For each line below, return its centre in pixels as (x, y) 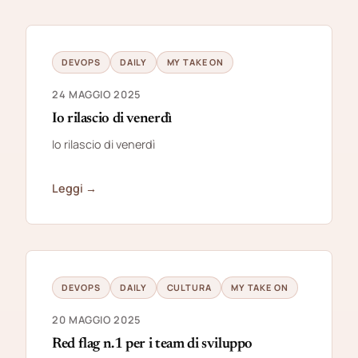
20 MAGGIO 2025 (96, 319)
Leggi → (74, 188)
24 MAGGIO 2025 (96, 94)
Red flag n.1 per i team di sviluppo (153, 344)
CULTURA (189, 287)
